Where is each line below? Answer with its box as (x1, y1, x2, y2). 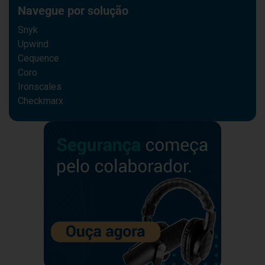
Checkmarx (18, 95, 63, 107)
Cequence (18, 53, 59, 64)
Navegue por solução (18, 4, 128, 18)
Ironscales (18, 81, 62, 93)
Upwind (18, 38, 49, 50)
